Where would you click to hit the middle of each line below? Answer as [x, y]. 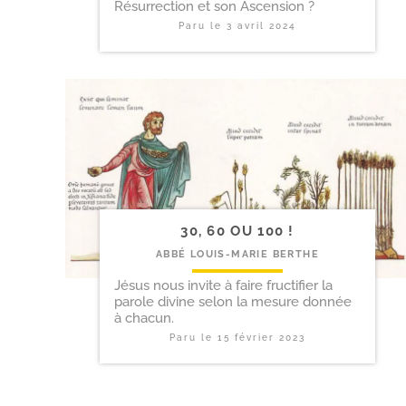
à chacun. [144, 318]
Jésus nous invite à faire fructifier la [223, 285]
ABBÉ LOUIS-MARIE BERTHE [237, 254]
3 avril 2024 [261, 25]
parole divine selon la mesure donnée [233, 301]
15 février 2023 [261, 337]
